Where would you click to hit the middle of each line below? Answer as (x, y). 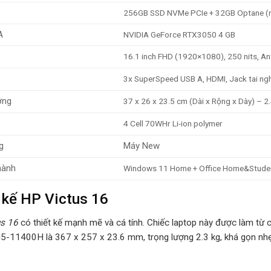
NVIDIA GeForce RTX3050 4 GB (179, 35)
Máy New (141, 146)
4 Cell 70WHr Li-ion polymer (173, 124)
